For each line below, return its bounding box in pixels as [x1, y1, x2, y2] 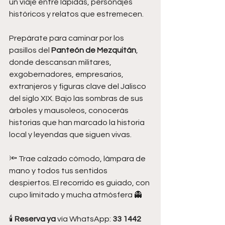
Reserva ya [15, 214, 56, 223]
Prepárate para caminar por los [9, 34, 126, 42]
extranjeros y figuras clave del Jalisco [9, 82, 148, 90]
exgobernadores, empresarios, [9, 70, 125, 78]
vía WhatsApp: [56, 214, 113, 223]
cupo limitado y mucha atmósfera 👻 [9, 190, 142, 199]
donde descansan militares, [9, 58, 113, 66]
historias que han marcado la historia [9, 118, 146, 127]
